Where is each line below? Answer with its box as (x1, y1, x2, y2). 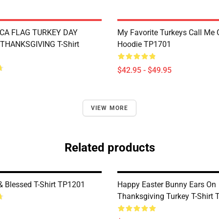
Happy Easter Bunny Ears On (117, 180, 216, 189)
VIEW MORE (90, 105, 129, 111)
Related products (64, 141, 155, 154)
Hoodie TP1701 (117, 40, 171, 49)
